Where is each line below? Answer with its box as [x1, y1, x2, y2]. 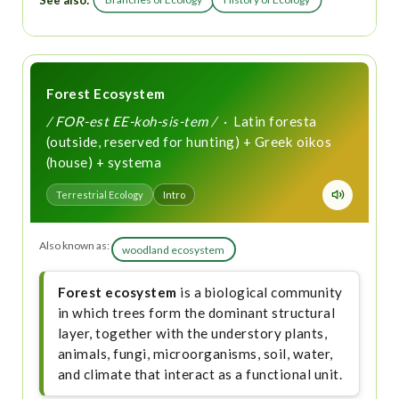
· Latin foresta [216, 112, 317, 129]
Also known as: [38, 239, 110, 253]
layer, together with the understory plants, [57, 325, 328, 342]
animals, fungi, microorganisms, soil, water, [57, 346, 333, 362]
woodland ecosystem [122, 242, 225, 256]
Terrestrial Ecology [55, 189, 143, 201]
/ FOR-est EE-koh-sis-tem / [45, 112, 217, 129]
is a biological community [176, 284, 343, 301]
